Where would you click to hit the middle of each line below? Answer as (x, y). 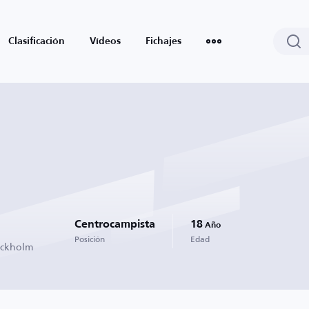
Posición (90, 239)
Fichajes (163, 41)
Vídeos (105, 41)
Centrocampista (115, 225)
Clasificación (37, 41)
